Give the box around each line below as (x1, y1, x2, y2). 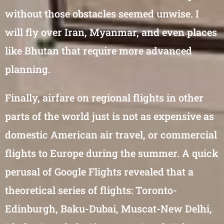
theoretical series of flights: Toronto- (5, 183, 177, 196)
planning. (5, 62, 50, 75)
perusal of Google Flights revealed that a (5, 165, 193, 178)
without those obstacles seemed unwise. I (5, 7, 199, 20)
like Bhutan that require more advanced (5, 44, 192, 57)
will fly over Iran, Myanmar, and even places (5, 25, 217, 38)
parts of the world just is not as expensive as (5, 109, 214, 122)
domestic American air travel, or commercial (5, 128, 217, 141)
